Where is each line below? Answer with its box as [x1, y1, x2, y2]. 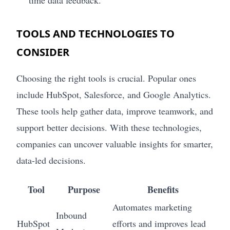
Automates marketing [112, 200, 192, 213]
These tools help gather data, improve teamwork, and [16, 104, 213, 117]
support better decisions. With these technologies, [16, 121, 202, 133]
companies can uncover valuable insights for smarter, [16, 137, 213, 150]
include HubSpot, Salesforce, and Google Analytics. [16, 88, 211, 101]
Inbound [56, 208, 87, 221]
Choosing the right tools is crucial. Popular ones [16, 71, 196, 84]
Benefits [147, 182, 179, 196]
